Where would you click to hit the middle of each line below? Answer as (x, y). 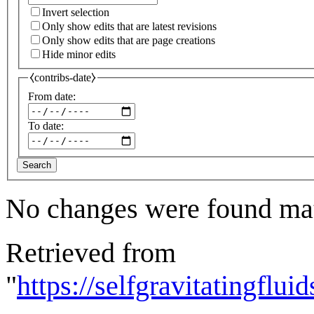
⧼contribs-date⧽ (63, 78)
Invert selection (76, 13)
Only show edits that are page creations (129, 41)
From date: (52, 96)
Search (37, 165)
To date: (46, 125)
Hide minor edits (79, 55)
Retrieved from (91, 252)
